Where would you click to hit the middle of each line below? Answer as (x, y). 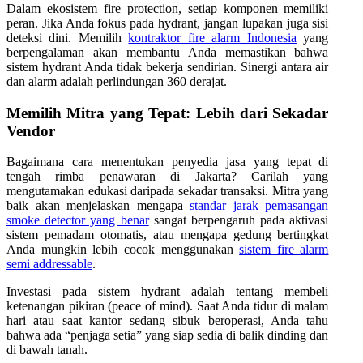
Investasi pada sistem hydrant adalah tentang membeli (168, 292)
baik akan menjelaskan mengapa (98, 206)
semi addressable (49, 264)
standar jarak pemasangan (259, 206)
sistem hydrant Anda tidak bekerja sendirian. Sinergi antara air (168, 66)
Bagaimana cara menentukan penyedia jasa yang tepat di (168, 162)
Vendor (31, 130)
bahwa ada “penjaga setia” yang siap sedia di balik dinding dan (168, 335)
